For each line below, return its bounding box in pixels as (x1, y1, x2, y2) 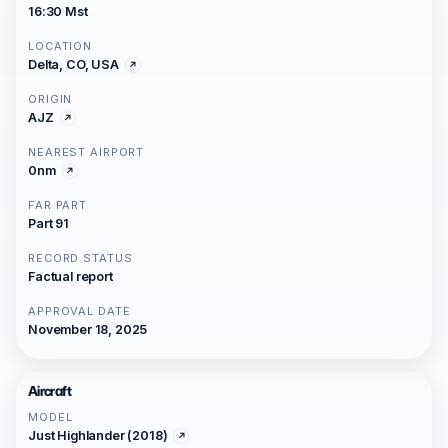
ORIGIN (28, 92, 73, 106)
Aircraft (28, 383, 71, 399)
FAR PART (28, 198, 88, 212)
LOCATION (28, 39, 93, 53)
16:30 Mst (28, 4, 88, 19)
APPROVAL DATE (28, 304, 131, 318)
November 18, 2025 (28, 322, 148, 337)
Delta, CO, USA (28, 57, 119, 72)
